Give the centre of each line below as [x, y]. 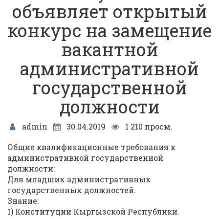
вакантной [109, 49]
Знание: [23, 201]
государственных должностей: [71, 190]
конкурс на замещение [109, 30]
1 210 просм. [148, 126]
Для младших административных [79, 179]
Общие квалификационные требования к [91, 147]
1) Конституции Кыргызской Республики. [93, 211]
